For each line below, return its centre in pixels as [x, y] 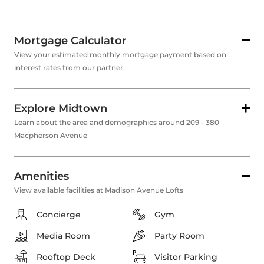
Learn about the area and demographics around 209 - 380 [117, 123]
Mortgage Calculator [70, 41]
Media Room [63, 236]
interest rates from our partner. [70, 68]
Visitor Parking [186, 257]
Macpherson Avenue [51, 136]
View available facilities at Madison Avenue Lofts [99, 190]
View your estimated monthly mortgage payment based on [120, 55]
